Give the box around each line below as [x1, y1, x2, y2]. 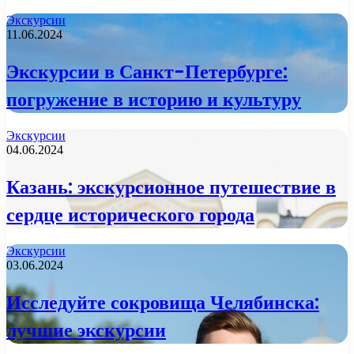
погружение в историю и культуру [6, 85, 301, 112]
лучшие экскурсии [6, 316, 166, 343]
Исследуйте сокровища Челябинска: [6, 288, 319, 315]
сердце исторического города [6, 201, 254, 228]
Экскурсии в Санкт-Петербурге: [6, 58, 288, 85]
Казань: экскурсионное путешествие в [6, 173, 336, 200]
